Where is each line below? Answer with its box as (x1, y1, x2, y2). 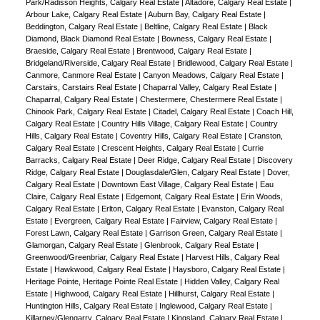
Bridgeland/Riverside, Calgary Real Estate (25, 59, 173, 68)
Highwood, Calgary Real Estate (54, 289, 164, 299)
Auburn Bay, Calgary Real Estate (147, 10, 264, 19)
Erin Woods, (240, 192, 283, 201)
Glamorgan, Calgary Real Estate (25, 241, 140, 250)
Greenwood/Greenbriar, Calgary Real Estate (25, 253, 181, 262)
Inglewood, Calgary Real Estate (159, 301, 270, 311)
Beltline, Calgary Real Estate (144, 22, 244, 31)
